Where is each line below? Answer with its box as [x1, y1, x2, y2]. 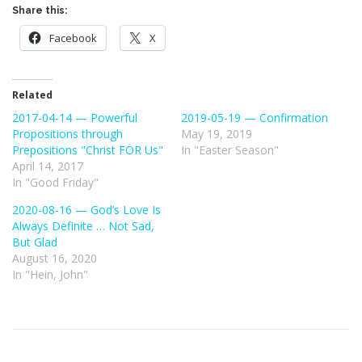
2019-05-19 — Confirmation [181, 110, 328, 126]
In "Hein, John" [12, 267, 88, 283]
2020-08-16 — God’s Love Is [12, 202, 161, 218]
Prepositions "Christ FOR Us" [12, 142, 163, 158]
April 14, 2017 [12, 158, 83, 175]
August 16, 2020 [12, 250, 97, 267]
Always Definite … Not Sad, [12, 218, 154, 234]
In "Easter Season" [181, 142, 279, 158]
